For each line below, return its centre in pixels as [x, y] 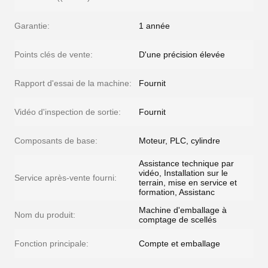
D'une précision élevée [182, 54]
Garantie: [32, 26]
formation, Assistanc [177, 192]
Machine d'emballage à [183, 210]
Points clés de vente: [54, 54]
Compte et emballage [179, 243]
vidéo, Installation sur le [183, 173]
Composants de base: [56, 141]
